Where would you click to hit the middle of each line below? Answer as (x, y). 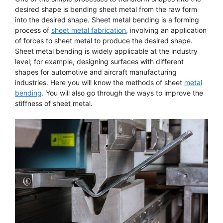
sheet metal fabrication (89, 30)
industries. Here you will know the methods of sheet (100, 82)
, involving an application (166, 30)
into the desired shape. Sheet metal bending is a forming (107, 19)
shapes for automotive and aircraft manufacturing (96, 72)
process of (33, 30)
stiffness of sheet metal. (54, 103)
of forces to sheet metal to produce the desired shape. (104, 40)
